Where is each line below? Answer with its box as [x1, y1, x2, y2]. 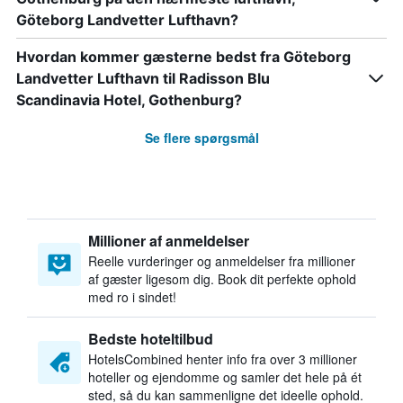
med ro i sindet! [88, 288, 176, 306]
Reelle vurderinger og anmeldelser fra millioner [88, 252, 355, 270]
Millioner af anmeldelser [88, 230, 249, 251]
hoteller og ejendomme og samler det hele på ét [88, 368, 362, 386]
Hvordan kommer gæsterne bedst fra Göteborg [16, 48, 351, 66]
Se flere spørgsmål [144, 129, 259, 147]
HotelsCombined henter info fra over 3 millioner [88, 350, 357, 368]
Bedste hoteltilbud [88, 328, 213, 349]
